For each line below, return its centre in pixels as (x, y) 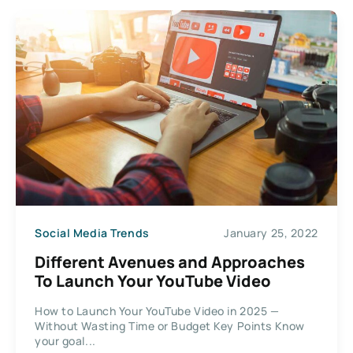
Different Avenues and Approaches (170, 262)
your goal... (65, 341)
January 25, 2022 (271, 232)
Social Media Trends (92, 232)
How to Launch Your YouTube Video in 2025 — (157, 311)
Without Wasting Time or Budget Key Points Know (170, 326)
